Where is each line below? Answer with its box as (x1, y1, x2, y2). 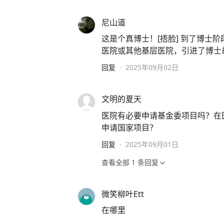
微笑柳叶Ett (101, 188, 144, 199)
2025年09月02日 (125, 62, 178, 72)
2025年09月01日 (125, 139, 178, 149)
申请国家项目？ (101, 121, 157, 133)
